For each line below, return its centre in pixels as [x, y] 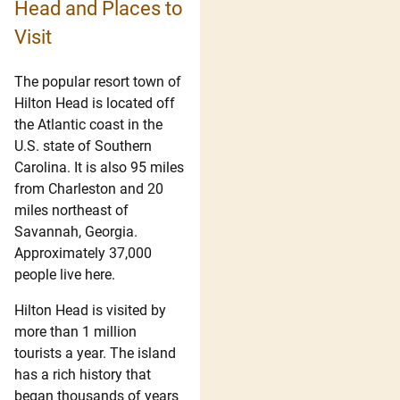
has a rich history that [83, 374]
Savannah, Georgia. [76, 231]
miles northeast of [71, 210]
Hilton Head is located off [95, 103]
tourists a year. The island [95, 353]
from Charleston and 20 [89, 188]
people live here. [65, 274]
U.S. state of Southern [83, 146]
